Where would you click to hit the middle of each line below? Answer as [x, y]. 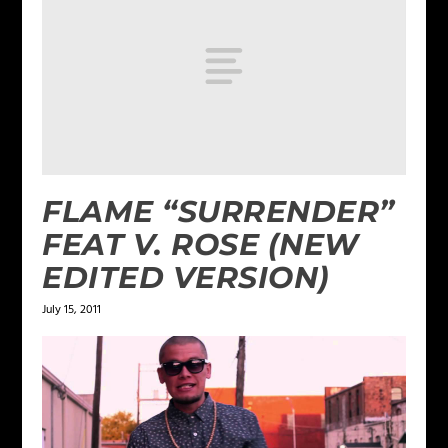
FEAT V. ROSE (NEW [200, 244]
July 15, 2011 [72, 309]
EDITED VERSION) [186, 277]
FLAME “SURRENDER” [218, 211]
